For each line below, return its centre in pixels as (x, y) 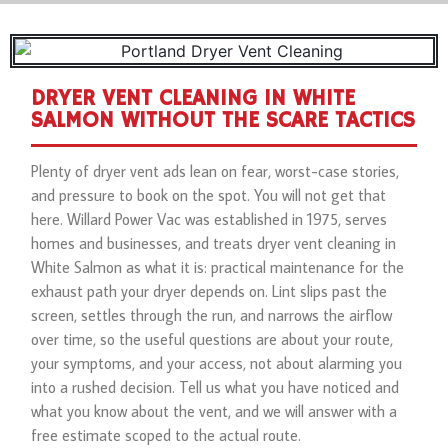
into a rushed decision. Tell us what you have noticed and (215, 387)
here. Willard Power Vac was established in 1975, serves (209, 219)
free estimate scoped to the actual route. (166, 435)
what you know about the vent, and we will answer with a (214, 411)
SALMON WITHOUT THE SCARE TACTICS (223, 121)
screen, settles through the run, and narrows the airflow (212, 315)
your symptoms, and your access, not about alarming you (217, 363)
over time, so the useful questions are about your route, (212, 339)
